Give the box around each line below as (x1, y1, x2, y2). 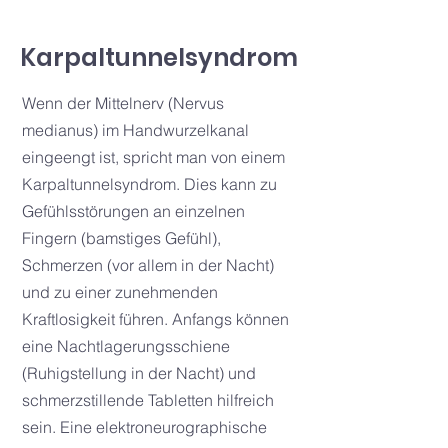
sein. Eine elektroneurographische (22, 417, 267, 437)
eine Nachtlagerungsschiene (22, 336, 230, 356)
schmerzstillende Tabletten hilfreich (22, 390, 274, 410)
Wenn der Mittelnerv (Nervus (22, 93, 224, 113)
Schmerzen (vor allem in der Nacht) (22, 255, 274, 275)
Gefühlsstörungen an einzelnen (22, 201, 245, 221)
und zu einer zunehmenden (22, 282, 218, 302)
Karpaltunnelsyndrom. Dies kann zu (22, 174, 277, 194)
